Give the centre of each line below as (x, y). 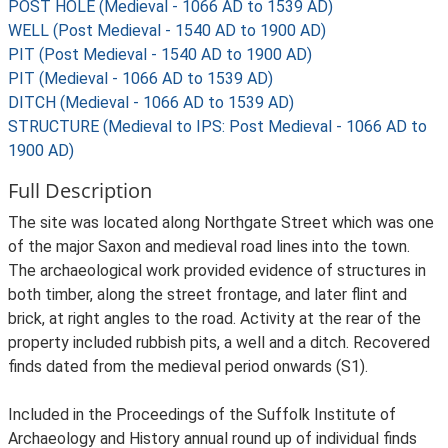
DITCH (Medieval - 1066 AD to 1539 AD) (151, 102)
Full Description (80, 190)
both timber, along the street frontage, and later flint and (207, 294)
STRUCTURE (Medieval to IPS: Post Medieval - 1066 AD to (217, 126)
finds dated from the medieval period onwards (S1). (188, 366)
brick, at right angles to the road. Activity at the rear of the (214, 318)
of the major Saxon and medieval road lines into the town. (209, 246)
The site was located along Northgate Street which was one (221, 222)
